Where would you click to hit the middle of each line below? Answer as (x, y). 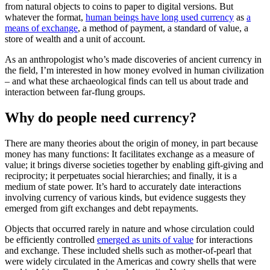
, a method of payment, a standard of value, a (163, 28)
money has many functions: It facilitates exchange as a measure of (130, 154)
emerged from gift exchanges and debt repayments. (102, 209)
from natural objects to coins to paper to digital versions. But (119, 7)
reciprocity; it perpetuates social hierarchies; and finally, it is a (121, 176)
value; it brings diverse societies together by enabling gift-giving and (134, 165)
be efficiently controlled (51, 240)
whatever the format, (45, 17)
